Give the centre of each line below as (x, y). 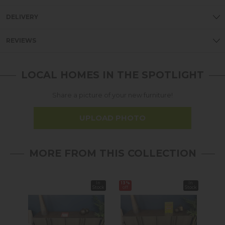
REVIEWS (21, 40)
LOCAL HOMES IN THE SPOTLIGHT (113, 75)
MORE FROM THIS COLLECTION (113, 153)
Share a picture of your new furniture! (113, 95)
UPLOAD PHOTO (113, 118)
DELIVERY (22, 17)
